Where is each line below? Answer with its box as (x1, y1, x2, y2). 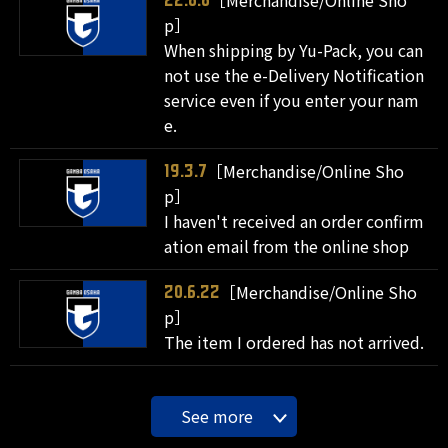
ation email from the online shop (164, 234, 410, 258)
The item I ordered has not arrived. (164, 330, 425, 354)
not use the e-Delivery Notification (164, 63, 425, 87)
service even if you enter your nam (164, 88, 420, 112)
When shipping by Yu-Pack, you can (164, 38, 424, 62)
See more (181, 404, 253, 428)
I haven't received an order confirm (164, 209, 425, 233)
